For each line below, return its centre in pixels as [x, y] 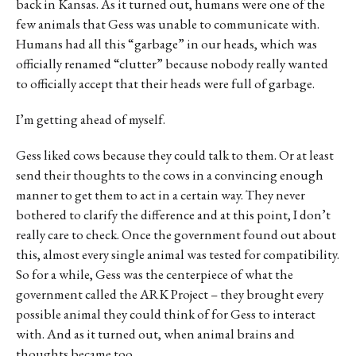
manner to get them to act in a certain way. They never [161, 195]
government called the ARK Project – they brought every [170, 294]
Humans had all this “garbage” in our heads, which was [166, 44]
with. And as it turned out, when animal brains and [155, 334]
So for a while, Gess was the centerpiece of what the [155, 275]
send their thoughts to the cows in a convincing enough [170, 175]
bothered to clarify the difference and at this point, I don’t [173, 215]
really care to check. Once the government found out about [176, 235]
